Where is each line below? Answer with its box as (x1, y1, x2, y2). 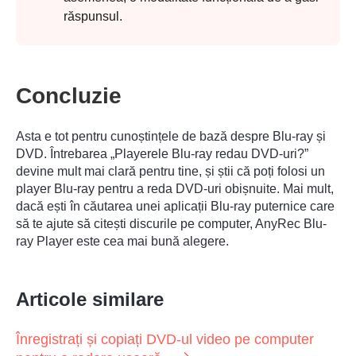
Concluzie (16, 83, 122, 109)
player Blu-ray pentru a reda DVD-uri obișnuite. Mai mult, (16, 182, 334, 196)
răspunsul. (64, 10, 122, 24)
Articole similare (16, 288, 164, 311)
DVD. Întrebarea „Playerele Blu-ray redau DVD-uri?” (16, 147, 308, 161)
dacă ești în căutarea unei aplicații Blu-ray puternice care (16, 199, 335, 214)
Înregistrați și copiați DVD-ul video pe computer (16, 331, 314, 348)
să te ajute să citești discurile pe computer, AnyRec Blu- (16, 217, 327, 231)
